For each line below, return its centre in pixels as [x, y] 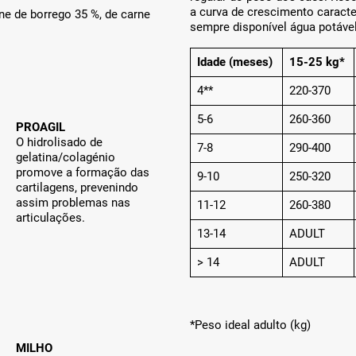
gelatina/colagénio [66, 158]
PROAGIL [41, 128]
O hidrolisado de [60, 143]
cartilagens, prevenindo [77, 188]
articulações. [51, 218]
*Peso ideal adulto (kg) [250, 325]
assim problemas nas [74, 203]
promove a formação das [83, 173]
